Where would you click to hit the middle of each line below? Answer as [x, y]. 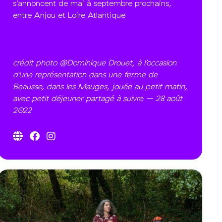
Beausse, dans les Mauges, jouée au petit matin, [100, 86]
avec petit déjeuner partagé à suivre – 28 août [97, 98]
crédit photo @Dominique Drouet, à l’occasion [94, 62]
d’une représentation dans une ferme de [85, 74]
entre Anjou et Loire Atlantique [69, 15]
